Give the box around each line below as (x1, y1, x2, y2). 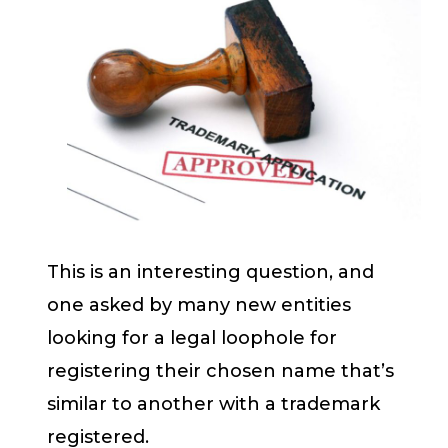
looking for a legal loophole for (47, 326, 337, 349)
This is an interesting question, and (47, 260, 374, 283)
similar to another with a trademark (47, 392, 380, 415)
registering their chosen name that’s (47, 359, 394, 382)
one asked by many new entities (47, 293, 351, 316)
